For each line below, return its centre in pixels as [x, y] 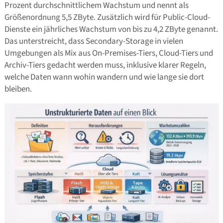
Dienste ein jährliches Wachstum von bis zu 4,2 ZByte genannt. [111, 29]
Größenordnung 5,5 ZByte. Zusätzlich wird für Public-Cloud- [107, 17]
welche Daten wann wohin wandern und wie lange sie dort [104, 77]
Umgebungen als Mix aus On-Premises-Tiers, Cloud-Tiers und [109, 53]
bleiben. [18, 89]
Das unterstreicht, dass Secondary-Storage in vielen [94, 41]
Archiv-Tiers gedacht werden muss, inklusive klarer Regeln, [105, 65]
